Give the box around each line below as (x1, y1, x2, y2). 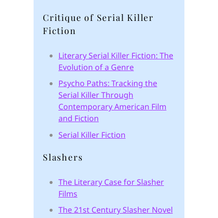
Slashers (42, 151, 83, 163)
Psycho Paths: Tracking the (58, 78, 157, 89)
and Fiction (58, 113, 99, 124)
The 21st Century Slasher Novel (58, 204, 173, 216)
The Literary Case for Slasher (58, 176, 164, 187)
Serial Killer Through (58, 90, 133, 101)
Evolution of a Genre (58, 61, 134, 73)
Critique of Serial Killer (42, 12, 154, 24)
